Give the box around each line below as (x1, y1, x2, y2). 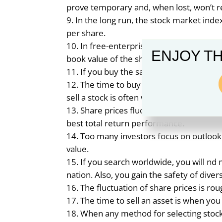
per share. (66, 27, 106, 39)
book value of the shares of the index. (66, 53, 211, 64)
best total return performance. (66, 117, 185, 129)
